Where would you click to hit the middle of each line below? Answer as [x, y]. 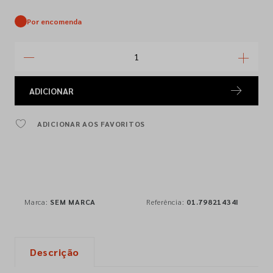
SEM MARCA [73, 202]
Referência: [166, 202]
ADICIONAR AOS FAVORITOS [91, 124]
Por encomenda [54, 21]
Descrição [55, 252]
